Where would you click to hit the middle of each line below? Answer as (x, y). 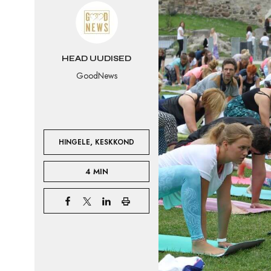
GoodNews (96, 76)
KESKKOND (114, 142)
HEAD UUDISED (96, 59)
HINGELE (75, 142)
